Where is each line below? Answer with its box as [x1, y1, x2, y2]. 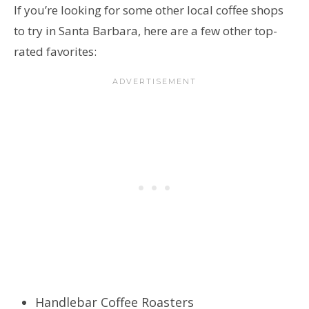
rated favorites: [14, 43, 99, 59]
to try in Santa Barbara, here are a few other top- [14, 22, 277, 39]
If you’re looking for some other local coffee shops [14, 1, 283, 18]
